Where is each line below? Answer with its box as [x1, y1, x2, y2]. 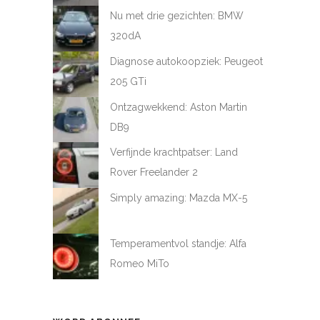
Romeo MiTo [109, 258, 169, 269]
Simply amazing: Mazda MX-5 [109, 192, 247, 204]
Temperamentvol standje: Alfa [109, 238, 246, 249]
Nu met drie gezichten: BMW [109, 9, 244, 21]
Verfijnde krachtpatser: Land [109, 146, 238, 159]
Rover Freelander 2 [109, 166, 198, 179]
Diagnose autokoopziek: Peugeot [109, 55, 263, 67]
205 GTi [109, 75, 146, 87]
